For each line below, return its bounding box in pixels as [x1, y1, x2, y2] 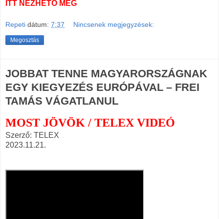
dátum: [27, 20, 51, 28]
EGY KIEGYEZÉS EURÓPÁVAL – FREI [5, 81, 199, 93]
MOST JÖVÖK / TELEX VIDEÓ [5, 116, 175, 129]
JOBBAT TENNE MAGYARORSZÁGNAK [5, 67, 207, 80]
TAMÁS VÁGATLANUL [5, 94, 118, 107]
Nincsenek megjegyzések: [73, 20, 154, 28]
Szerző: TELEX [5, 131, 59, 139]
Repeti [5, 20, 25, 28]
